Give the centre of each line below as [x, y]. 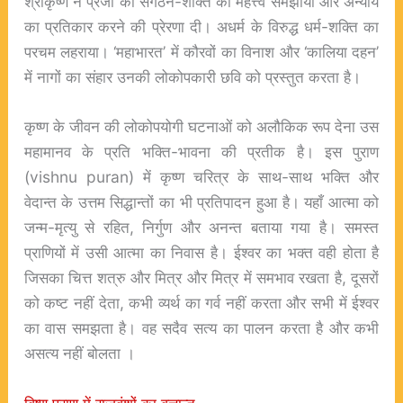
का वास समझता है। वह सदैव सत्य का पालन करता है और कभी [201, 328]
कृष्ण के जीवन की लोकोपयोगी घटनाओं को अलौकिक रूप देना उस [201, 127]
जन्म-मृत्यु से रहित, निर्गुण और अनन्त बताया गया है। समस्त [201, 228]
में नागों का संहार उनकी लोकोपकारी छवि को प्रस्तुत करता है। [192, 76]
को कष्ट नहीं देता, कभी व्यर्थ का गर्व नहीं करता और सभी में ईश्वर [201, 303]
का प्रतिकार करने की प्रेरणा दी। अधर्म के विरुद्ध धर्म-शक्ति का [201, 26]
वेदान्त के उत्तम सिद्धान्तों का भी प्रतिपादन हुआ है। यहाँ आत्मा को [201, 202]
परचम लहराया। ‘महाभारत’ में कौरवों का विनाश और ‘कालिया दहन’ [201, 51]
